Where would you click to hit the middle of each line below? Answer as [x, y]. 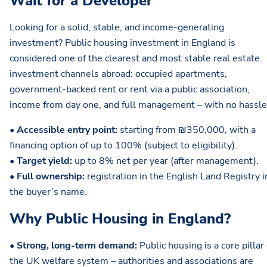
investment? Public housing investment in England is [122, 43]
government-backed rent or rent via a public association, [130, 90]
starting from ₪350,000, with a [188, 130]
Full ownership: [51, 177]
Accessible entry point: [68, 130]
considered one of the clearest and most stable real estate [135, 59]
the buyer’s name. [48, 192]
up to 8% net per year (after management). [165, 161]
